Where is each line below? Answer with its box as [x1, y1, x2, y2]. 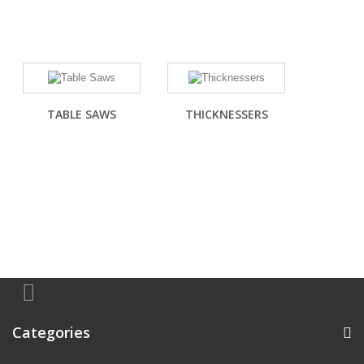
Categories [12, 323, 90, 342]
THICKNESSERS [184, 106, 268, 122]
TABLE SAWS [47, 106, 116, 122]
